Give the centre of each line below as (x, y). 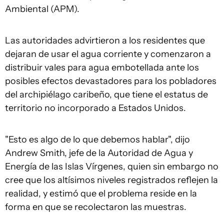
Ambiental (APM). (42, 9)
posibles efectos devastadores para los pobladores (111, 81)
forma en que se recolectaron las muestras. (96, 207)
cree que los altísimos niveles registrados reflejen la (111, 180)
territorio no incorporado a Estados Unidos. (95, 108)
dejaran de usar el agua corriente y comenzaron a (108, 54)
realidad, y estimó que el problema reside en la (101, 193)
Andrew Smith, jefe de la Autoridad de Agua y (99, 153)
